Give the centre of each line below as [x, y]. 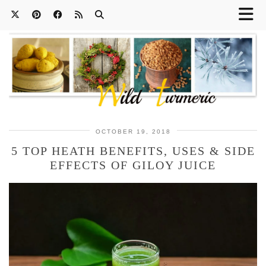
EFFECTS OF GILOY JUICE [133, 165]
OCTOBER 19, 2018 [133, 132]
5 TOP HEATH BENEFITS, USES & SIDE [133, 151]
